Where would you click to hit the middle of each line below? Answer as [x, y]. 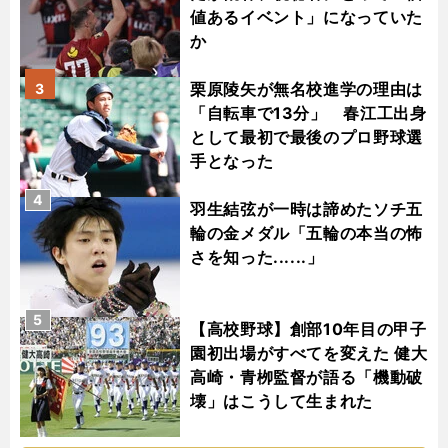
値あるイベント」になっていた [306, 17]
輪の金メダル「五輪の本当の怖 [306, 233]
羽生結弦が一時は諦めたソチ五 [306, 209]
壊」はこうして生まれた [282, 401]
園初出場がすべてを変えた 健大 [309, 353]
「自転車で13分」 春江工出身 [308, 113]
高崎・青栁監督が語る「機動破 [306, 377]
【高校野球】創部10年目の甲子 [308, 329]
